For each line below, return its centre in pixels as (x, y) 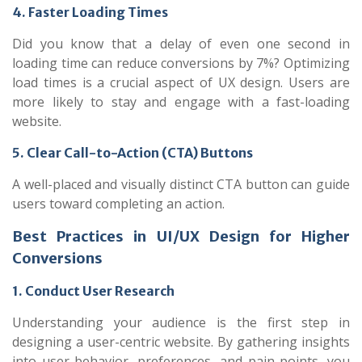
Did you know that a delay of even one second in (181, 44)
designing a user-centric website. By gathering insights (181, 342)
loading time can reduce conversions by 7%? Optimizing (181, 63)
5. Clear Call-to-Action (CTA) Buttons (133, 153)
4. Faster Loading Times (90, 12)
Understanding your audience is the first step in (181, 322)
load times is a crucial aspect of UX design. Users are (181, 82)
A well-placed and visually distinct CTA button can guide (181, 184)
